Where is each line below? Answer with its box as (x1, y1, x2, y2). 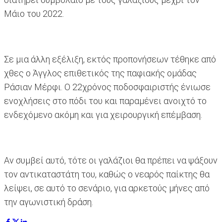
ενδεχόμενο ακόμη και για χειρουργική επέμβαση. (4, 110, 202, 120)
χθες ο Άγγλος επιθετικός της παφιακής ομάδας (4, 68, 197, 79)
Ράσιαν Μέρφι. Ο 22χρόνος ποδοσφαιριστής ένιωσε (4, 82, 211, 93)
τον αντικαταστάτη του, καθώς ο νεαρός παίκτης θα (4, 169, 210, 180)
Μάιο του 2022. (4, 8, 64, 19)
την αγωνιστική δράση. (4, 197, 93, 208)
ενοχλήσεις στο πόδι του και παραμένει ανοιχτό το (4, 96, 207, 107)
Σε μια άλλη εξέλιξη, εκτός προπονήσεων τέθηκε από (4, 54, 216, 65)
